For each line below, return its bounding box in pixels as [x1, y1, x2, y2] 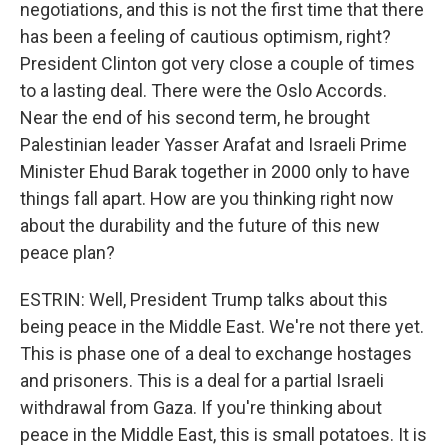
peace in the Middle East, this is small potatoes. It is [20, 424, 427, 445]
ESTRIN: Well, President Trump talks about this [20, 289, 388, 310]
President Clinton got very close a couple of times [20, 53, 415, 74]
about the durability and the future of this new [20, 215, 380, 236]
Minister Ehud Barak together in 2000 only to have [20, 161, 410, 182]
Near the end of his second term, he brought [20, 107, 370, 128]
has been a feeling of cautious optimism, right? [20, 26, 391, 47]
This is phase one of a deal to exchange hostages [20, 343, 412, 364]
